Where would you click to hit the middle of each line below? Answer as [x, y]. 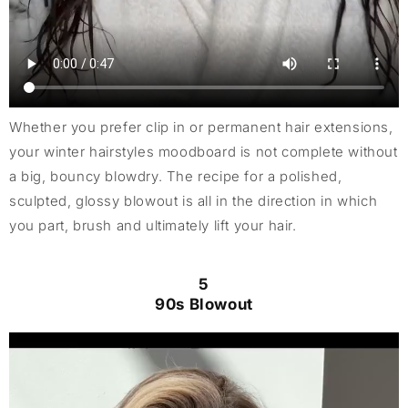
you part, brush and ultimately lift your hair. [153, 225]
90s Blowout [204, 304]
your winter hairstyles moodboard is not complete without [204, 151]
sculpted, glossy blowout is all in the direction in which [194, 200]
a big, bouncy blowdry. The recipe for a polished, [176, 176]
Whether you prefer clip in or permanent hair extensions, [201, 127]
